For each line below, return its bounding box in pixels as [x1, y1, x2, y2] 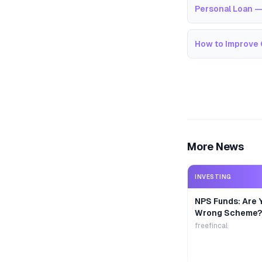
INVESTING [195, 173, 232, 180]
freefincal [195, 222, 227, 230]
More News [187, 140, 244, 153]
